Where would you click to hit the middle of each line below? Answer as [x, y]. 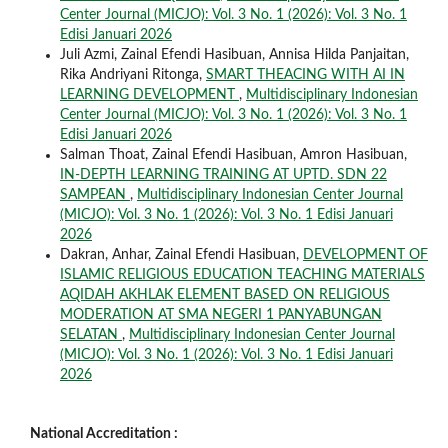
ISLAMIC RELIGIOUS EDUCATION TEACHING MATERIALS [242, 274]
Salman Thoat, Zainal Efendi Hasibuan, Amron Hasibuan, [233, 154]
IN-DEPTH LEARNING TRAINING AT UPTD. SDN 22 [223, 174]
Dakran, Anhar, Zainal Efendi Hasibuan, [181, 254]
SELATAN [90, 334]
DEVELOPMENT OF [365, 254]
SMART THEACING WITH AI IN [305, 74]
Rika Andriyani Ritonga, [132, 74]
